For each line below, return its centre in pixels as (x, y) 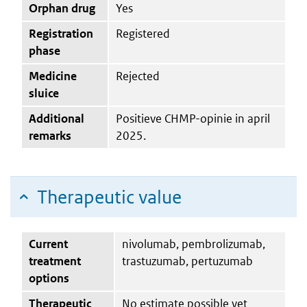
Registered (143, 33)
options (49, 278)
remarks (50, 135)
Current (48, 244)
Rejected (138, 76)
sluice (44, 93)
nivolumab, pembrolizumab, (194, 244)
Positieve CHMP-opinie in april (193, 118)
